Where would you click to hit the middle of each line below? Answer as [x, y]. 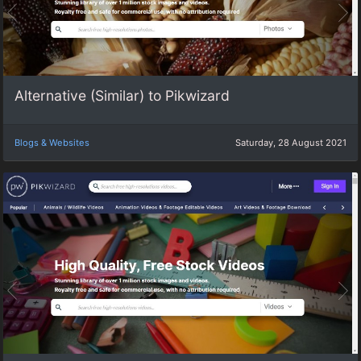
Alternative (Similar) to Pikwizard [122, 96]
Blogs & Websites [52, 142]
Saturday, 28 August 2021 [291, 142]
